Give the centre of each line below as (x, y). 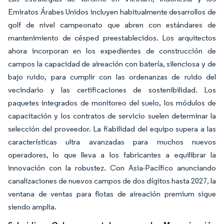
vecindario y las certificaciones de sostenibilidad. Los (112, 90)
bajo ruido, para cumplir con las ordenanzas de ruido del (112, 77)
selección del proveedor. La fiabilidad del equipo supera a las (112, 129)
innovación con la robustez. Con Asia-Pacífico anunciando (112, 168)
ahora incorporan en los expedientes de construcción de (112, 51)
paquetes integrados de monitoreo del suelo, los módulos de (112, 103)
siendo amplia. (32, 207)
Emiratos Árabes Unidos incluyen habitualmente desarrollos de (112, 12)
